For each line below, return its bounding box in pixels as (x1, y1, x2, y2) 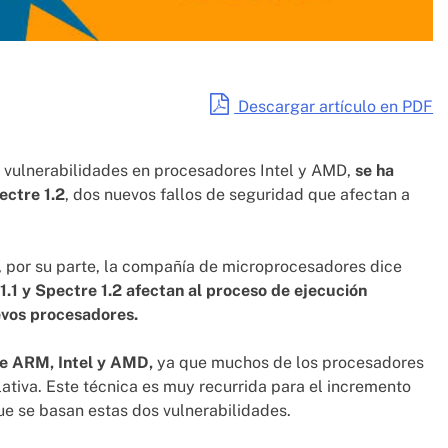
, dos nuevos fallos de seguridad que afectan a (65, 185, 410, 205)
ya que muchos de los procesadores (153, 353, 424, 373)
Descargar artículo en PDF (234, 97, 434, 117)
